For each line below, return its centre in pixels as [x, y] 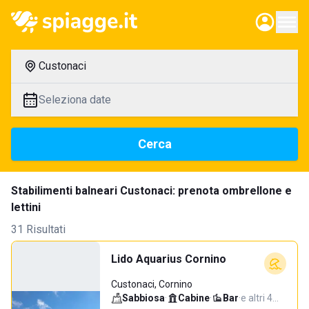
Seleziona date [75, 100]
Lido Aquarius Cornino [169, 259]
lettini [26, 207]
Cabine [194, 298]
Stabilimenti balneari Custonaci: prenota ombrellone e [151, 191]
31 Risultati [38, 229]
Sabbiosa [143, 298]
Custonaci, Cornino [152, 284]
